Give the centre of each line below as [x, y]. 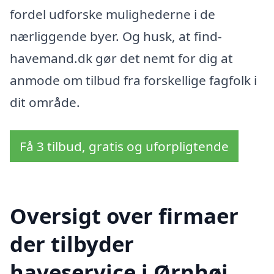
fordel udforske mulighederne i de [113, 14]
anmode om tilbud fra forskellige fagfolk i [133, 80]
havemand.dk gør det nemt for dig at [121, 58]
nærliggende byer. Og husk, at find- [116, 36]
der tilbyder [72, 243]
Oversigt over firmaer [124, 215]
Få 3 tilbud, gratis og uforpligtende [124, 146]
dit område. [45, 102]
